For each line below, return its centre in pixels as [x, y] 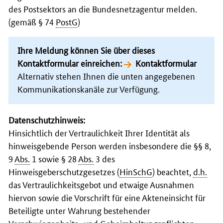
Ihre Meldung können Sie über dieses [86, 50]
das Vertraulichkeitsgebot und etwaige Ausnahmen [101, 184]
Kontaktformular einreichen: [71, 62]
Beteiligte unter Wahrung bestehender [79, 210]
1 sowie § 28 [54, 158]
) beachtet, [173, 171]
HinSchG [136, 171]
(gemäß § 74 [32, 21]
